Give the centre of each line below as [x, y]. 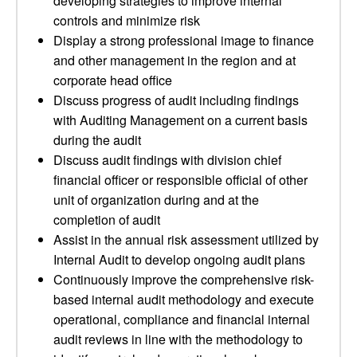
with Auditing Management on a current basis [180, 120]
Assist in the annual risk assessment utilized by [186, 239]
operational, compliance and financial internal [182, 319]
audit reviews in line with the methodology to [178, 339]
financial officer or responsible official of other [180, 180]
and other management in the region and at [175, 60]
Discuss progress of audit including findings [176, 100]
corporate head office [113, 80]
